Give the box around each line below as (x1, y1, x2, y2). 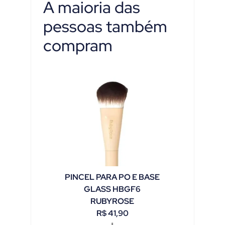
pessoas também (43, 15, 168, 37)
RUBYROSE (90, 195, 135, 206)
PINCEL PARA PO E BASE (65, 171, 160, 182)
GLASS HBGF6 (84, 183, 141, 194)
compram (43, 34, 113, 56)
